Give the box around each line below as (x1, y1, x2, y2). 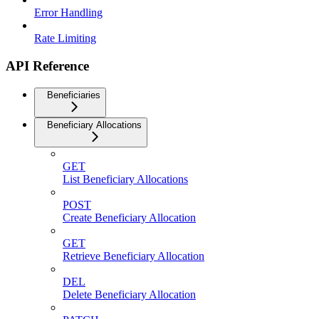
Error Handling (34, 6, 103, 19)
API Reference (6, 58, 89, 73)
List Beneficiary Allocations (63, 172, 188, 185)
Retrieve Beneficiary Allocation (63, 249, 204, 262)
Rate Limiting (34, 32, 96, 45)
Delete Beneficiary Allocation (63, 288, 196, 300)
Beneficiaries (47, 89, 100, 100)
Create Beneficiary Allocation (63, 211, 196, 224)
